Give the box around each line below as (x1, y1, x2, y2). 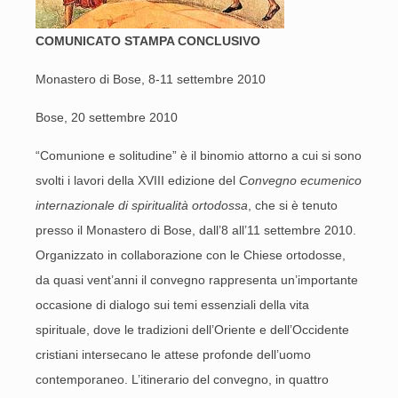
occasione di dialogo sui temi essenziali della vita (36, 298, 309, 312)
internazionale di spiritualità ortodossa (36, 198, 248, 212)
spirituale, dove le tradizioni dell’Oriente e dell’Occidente (36, 322, 349, 337)
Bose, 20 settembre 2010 (36, 110, 178, 124)
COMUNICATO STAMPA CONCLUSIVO (36, 34, 260, 48)
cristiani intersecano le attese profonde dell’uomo (36, 347, 311, 362)
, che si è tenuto (248, 198, 338, 212)
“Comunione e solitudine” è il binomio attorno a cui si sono (36, 148, 362, 163)
